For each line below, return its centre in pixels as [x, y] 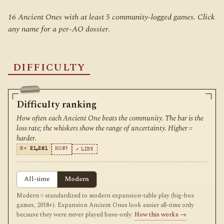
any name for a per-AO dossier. [59, 29]
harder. [26, 138]
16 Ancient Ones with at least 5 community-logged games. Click [111, 17]
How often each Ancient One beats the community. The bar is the [110, 118]
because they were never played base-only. [75, 215]
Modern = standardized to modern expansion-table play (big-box [105, 196]
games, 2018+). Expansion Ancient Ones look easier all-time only [105, 205]
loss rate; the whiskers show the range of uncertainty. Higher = [104, 128]
